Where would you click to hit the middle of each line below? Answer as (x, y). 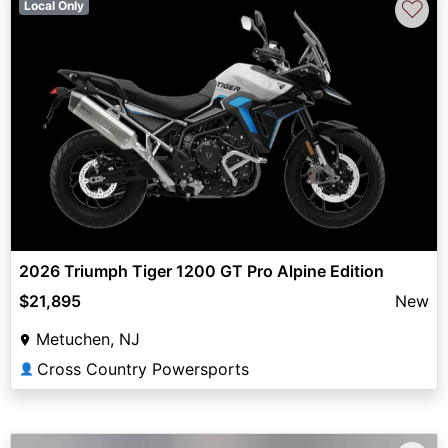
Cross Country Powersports (143, 368)
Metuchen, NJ (88, 338)
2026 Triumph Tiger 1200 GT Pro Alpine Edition (201, 270)
